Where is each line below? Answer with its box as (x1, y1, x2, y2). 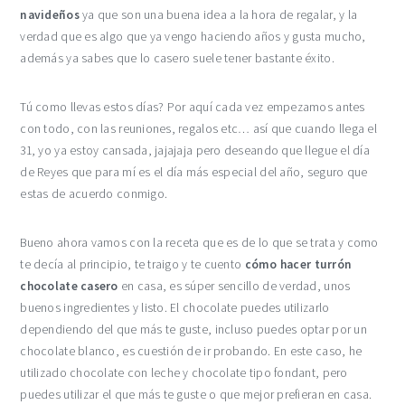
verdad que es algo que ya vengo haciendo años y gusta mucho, (20, 29, 366, 44)
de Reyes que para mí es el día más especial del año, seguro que (20, 165, 368, 180)
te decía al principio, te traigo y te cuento (20, 257, 245, 272)
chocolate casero (20, 278, 118, 294)
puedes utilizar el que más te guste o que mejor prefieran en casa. (20, 387, 372, 402)
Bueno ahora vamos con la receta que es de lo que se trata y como (20, 235, 379, 250)
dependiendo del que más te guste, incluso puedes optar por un (20, 322, 367, 337)
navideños (20, 7, 80, 23)
